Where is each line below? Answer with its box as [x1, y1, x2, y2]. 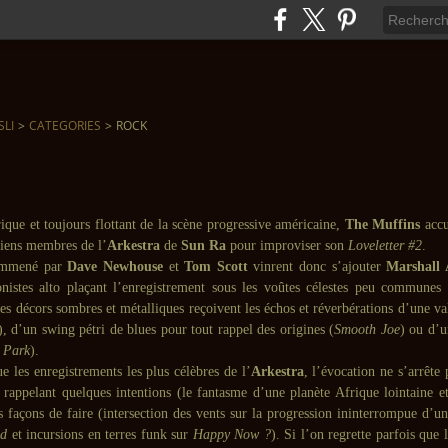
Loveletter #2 [348, 238, 422, 253]
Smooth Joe [334, 322, 400, 337]
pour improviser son [226, 238, 348, 253]
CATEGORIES [29, 117, 101, 134]
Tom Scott [184, 259, 248, 274]
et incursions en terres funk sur [7, 427, 193, 442]
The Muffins [344, 217, 421, 232]
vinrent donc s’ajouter [247, 259, 387, 274]
